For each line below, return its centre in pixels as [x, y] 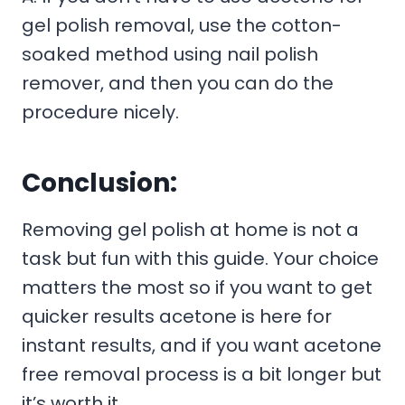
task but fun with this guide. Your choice [200, 258]
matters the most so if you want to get [197, 287]
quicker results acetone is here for [177, 316]
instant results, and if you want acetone [202, 345]
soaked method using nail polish [170, 54]
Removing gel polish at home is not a [190, 229]
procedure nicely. [105, 112]
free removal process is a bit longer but [202, 374]
